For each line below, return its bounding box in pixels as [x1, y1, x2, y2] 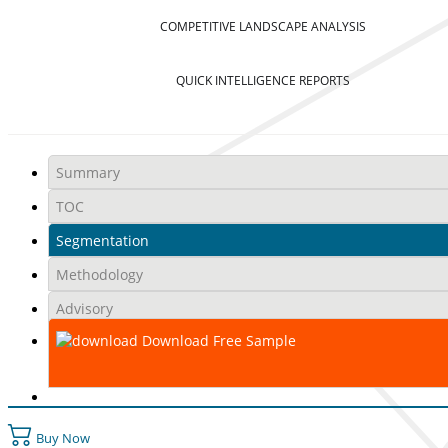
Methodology [55, 264, 143, 284]
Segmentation [55, 230, 149, 250]
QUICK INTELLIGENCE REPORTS [176, 71, 350, 89]
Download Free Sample [137, 330, 296, 350]
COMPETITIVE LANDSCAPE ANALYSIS [160, 18, 366, 36]
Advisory [55, 298, 113, 318]
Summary [55, 162, 120, 182]
